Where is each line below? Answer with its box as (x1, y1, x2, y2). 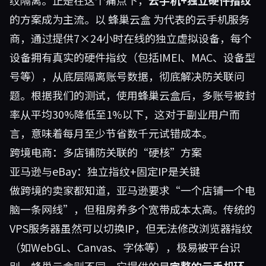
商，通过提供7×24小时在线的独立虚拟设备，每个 (9, 30, 252, 46)
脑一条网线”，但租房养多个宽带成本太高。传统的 (9, 201, 255, 217)
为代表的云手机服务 (151, 11, 249, 27)
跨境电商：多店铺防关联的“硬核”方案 (9, 144, 202, 160)
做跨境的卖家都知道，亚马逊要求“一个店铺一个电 (9, 182, 255, 198)
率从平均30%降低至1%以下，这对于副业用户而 (9, 106, 240, 122)
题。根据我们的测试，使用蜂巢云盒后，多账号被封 (9, 87, 255, 103)
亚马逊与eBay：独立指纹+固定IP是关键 (9, 163, 200, 179)
